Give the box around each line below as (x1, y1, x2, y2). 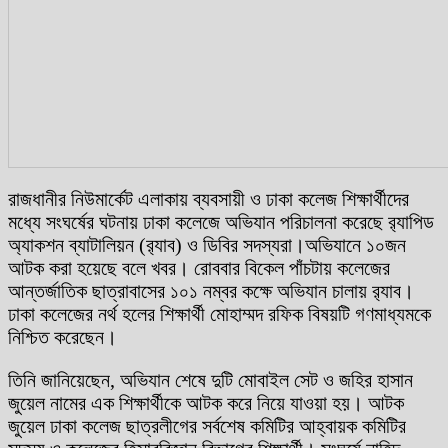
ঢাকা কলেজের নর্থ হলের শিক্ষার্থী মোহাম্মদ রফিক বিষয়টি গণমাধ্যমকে (8, 302, 431, 325)
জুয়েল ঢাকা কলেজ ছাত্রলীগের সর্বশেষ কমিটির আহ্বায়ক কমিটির (8, 414, 406, 437)
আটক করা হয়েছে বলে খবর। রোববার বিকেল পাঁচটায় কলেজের (8, 256, 390, 279)
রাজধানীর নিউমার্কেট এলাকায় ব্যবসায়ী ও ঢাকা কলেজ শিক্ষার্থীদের (8, 187, 409, 210)
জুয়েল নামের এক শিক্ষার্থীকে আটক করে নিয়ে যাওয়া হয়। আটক (8, 391, 404, 414)
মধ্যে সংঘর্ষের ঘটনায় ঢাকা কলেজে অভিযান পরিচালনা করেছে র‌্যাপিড (8, 210, 434, 233)
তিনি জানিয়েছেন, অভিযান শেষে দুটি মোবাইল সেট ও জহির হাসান (8, 368, 413, 391)
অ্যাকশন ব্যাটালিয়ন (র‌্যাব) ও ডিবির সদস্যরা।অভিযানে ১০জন (8, 233, 406, 256)
